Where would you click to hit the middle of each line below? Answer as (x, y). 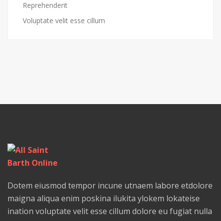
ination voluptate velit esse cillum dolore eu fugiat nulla (110, 211)
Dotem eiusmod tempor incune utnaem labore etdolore (110, 186)
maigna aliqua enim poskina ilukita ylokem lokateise (104, 199)
